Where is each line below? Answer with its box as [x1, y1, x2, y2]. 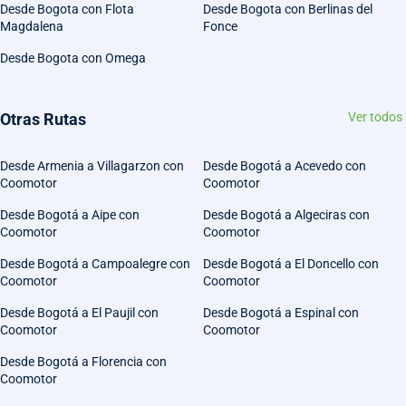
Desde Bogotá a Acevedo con [203, 159, 366, 174]
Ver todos [348, 110, 402, 125]
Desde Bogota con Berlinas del [203, 2, 372, 17]
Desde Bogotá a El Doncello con [203, 256, 379, 272]
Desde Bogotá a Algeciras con [203, 208, 370, 223]
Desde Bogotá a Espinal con [203, 305, 359, 321]
